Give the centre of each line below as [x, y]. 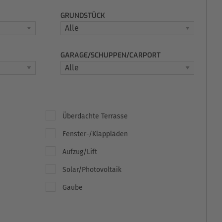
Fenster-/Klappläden [95, 134]
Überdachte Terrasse [95, 116]
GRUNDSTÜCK [83, 16]
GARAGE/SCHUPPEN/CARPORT [110, 55]
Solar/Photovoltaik [92, 170]
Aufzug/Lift [80, 152]
